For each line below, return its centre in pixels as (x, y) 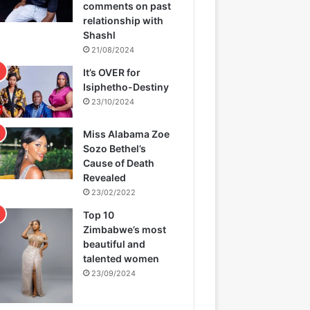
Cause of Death (119, 163)
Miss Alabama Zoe (127, 134)
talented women (121, 258)
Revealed (105, 177)
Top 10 (99, 215)
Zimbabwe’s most (125, 229)
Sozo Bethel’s (115, 148)
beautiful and (115, 244)
